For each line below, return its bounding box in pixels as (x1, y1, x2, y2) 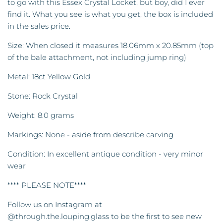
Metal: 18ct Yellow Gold (7, 72, 90, 82)
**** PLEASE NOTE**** (7, 180, 86, 190)
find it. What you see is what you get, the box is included (7, 9, 213, 19)
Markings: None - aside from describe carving (7, 130, 173, 140)
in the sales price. (7, 21, 70, 31)
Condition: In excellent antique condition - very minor (7, 149, 203, 159)
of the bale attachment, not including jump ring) (7, 53, 186, 62)
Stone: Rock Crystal (7, 91, 78, 101)
